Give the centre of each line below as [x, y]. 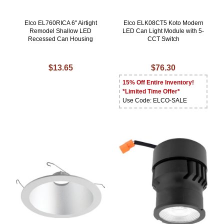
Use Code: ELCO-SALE [155, 101]
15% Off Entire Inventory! [158, 83]
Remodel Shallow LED [61, 31]
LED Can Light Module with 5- [163, 31]
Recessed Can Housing [61, 39]
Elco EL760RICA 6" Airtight [60, 23]
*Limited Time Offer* [151, 92]
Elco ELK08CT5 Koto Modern [163, 23]
